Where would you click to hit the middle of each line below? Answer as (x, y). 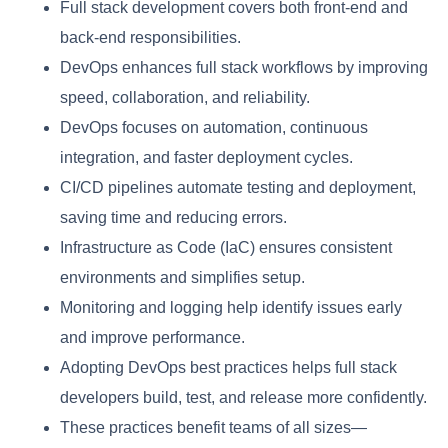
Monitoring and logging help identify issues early (231, 307)
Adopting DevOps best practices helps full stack (228, 367)
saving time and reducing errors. (173, 217)
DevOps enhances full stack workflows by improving (244, 67)
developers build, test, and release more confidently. (243, 397)
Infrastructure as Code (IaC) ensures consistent (226, 247)
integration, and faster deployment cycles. (206, 157)
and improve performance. (152, 337)
